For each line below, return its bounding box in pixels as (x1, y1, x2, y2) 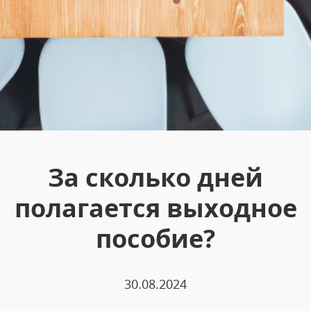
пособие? (96, 221, 215, 255)
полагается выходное (14, 190, 297, 225)
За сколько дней (48, 160, 263, 194)
